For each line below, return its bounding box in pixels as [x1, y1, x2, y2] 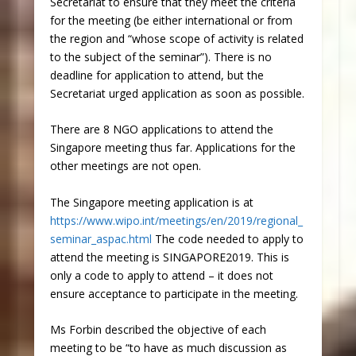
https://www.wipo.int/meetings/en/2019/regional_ [49, 212, 303, 228]
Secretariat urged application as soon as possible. [49, 86, 304, 102]
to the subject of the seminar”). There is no [49, 49, 272, 65]
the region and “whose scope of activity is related [49, 31, 304, 47]
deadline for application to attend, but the [49, 68, 264, 83]
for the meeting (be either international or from [49, 13, 292, 29]
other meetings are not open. [49, 158, 201, 174]
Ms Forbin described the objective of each [49, 322, 266, 338]
